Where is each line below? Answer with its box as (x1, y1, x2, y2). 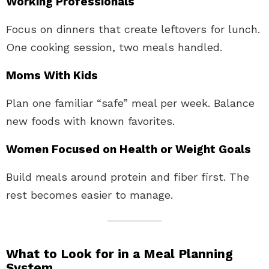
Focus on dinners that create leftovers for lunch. (6, 22, 260, 35)
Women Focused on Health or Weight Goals (6, 142, 251, 156)
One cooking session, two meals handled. (6, 40, 222, 53)
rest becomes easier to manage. (6, 188, 173, 201)
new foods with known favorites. (6, 114, 175, 127)
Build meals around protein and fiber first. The (6, 170, 249, 183)
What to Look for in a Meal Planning (6, 246, 233, 261)
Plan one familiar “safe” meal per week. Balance (6, 96, 255, 109)
